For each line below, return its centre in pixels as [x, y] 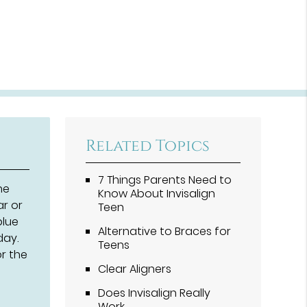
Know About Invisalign [157, 193]
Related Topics [148, 146]
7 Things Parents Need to [165, 180]
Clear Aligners [135, 269]
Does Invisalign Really [155, 293]
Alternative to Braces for [165, 231]
